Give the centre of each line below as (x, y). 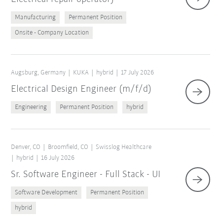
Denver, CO (26, 147)
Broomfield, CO (68, 147)
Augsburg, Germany (38, 73)
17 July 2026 (138, 73)
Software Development (46, 193)
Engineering (31, 108)
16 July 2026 (58, 158)
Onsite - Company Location (52, 33)
